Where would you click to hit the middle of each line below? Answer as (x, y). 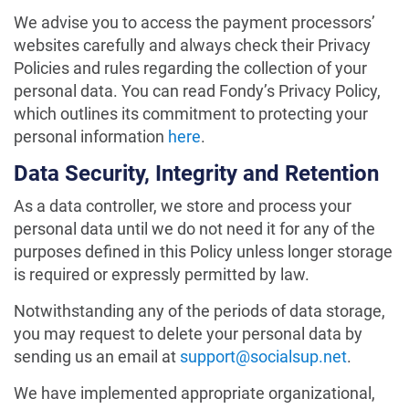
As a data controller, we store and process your (183, 206)
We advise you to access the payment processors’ (194, 22)
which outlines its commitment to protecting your (191, 114)
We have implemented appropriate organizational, (194, 393)
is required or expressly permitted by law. (162, 274)
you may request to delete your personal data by (188, 334)
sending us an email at (97, 357)
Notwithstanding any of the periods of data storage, (199, 311)
